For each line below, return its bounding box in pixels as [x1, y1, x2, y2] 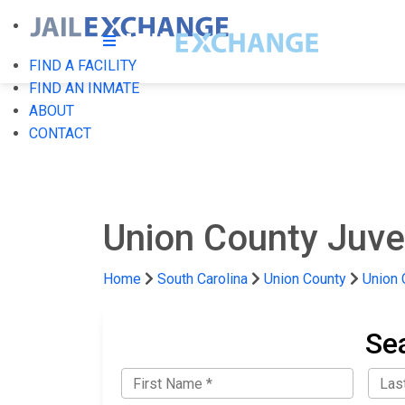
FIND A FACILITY [29, 57, 137, 74]
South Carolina [157, 270, 248, 287]
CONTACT [29, 125, 91, 142]
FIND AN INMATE [29, 80, 139, 97]
